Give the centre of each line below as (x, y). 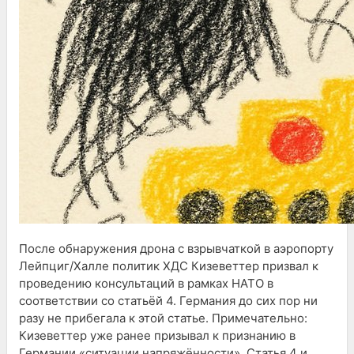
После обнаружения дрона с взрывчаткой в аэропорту (176, 248)
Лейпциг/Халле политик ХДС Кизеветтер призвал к (169, 265)
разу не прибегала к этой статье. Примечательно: (163, 318)
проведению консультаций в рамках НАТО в (146, 283)
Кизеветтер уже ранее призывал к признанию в (157, 335)
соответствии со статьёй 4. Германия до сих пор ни (168, 300)
